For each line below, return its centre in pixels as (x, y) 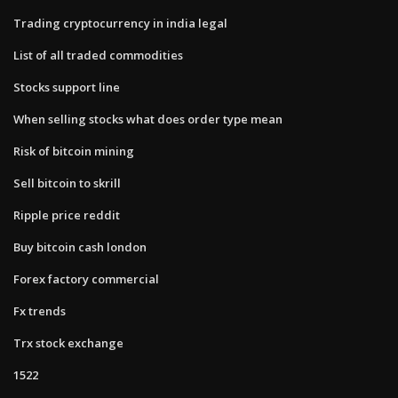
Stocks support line (67, 87)
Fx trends (40, 310)
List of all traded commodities (98, 55)
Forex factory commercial (86, 279)
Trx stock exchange (68, 342)
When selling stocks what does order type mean (148, 119)
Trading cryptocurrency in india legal (120, 23)
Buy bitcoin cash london (80, 247)
